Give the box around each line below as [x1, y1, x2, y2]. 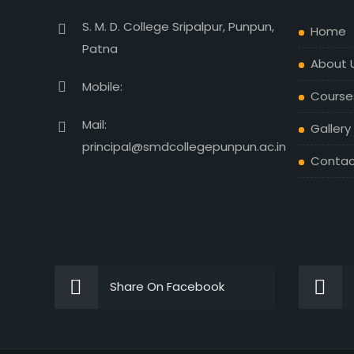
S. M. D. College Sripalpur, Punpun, [81, 18, 274, 35]
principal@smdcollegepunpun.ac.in [81, 138, 286, 155]
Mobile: [81, 78, 122, 95]
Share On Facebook [109, 278, 224, 295]
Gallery [310, 120, 351, 137]
